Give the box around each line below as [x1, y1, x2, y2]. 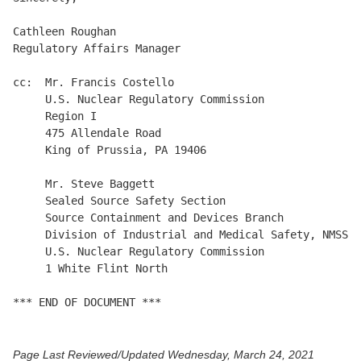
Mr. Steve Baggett [13, 177, 155, 191]
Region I [13, 110, 97, 123]
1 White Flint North [13, 262, 168, 276]
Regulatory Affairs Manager [13, 42, 180, 56]
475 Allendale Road [13, 127, 161, 140]
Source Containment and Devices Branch [13, 211, 284, 225]
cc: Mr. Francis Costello [13, 76, 174, 89]
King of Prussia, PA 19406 [13, 143, 206, 157]
